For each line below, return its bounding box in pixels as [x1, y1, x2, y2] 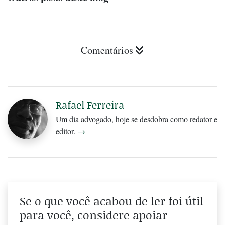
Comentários [81, 43, 133, 57]
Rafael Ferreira [56, 98, 124, 113]
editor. [56, 126, 77, 137]
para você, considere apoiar [20, 207, 167, 223]
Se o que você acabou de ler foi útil [20, 193, 203, 209]
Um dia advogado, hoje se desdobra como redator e [56, 114, 217, 125]
